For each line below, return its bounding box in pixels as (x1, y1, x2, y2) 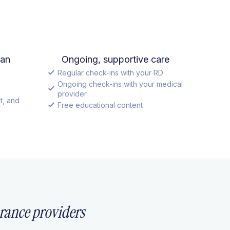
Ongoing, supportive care (62, 53, 170, 65)
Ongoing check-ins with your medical (57, 79, 183, 88)
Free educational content (57, 100, 143, 109)
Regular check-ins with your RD (57, 68, 163, 77)
